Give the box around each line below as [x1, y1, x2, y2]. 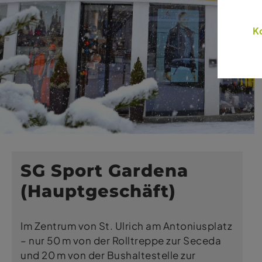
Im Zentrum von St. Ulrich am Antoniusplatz [20, 220, 232, 232]
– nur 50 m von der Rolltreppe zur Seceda [20, 235, 221, 247]
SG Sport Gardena [20, 160, 188, 181]
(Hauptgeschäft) [20, 180, 176, 201]
